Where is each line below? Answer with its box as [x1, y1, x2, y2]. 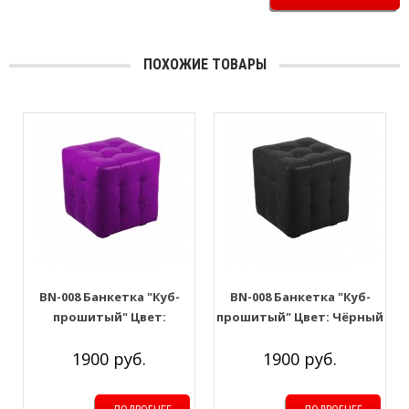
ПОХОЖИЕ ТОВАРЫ [142, 56, 267, 73]
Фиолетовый [67, 329, 152, 345]
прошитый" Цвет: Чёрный [216, 309, 383, 325]
